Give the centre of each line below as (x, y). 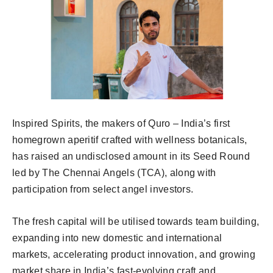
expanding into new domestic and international (117, 238)
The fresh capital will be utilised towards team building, (136, 222)
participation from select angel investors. (103, 190)
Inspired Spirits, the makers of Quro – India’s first (121, 124)
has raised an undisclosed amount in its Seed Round (131, 157)
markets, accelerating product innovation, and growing (134, 255)
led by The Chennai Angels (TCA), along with (114, 173)
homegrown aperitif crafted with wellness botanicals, (130, 140)
